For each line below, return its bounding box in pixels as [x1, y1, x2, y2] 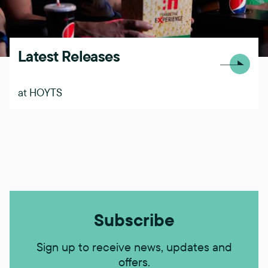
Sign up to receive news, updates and [36, 239, 232, 254]
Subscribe [93, 208, 175, 230]
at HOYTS [18, 85, 62, 99]
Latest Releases [18, 46, 120, 65]
